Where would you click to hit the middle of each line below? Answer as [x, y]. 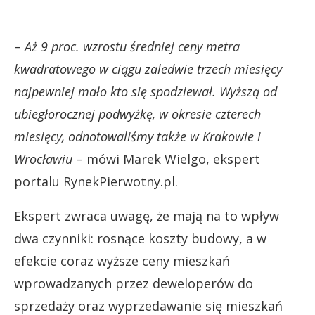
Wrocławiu [43, 159]
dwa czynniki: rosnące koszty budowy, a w [140, 238]
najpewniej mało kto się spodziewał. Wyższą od [146, 91]
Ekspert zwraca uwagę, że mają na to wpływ [147, 216]
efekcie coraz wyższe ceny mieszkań [122, 261]
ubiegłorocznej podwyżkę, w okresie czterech [137, 114]
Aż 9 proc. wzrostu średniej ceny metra [132, 46]
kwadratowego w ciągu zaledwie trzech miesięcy [148, 69]
